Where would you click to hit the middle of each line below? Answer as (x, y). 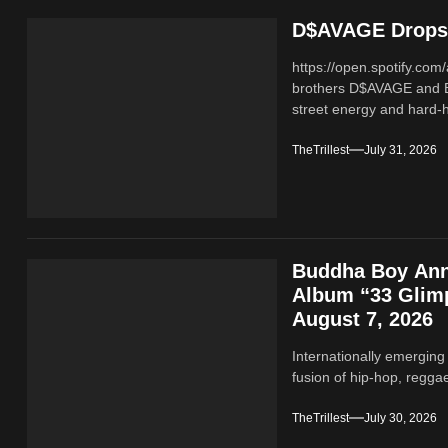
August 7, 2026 (363, 319)
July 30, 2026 (401, 418)
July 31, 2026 (401, 150)
